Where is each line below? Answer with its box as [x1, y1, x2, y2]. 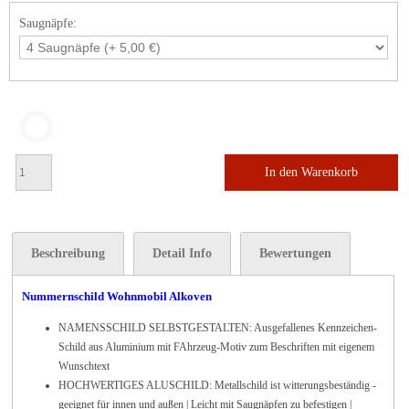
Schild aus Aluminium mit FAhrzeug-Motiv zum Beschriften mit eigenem [58, 341, 374, 353]
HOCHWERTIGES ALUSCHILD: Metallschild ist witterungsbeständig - [58, 379, 376, 392]
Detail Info [152, 246, 212, 260]
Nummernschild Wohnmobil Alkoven [22, 289, 212, 303]
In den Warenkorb [260, 165, 362, 179]
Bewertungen [259, 246, 331, 260]
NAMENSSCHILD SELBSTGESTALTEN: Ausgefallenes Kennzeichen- [58, 321, 377, 334]
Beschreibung [31, 246, 105, 260]
